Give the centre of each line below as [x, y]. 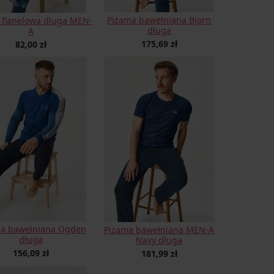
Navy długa [159, 240]
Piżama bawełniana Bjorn [159, 20]
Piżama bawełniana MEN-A [159, 230]
